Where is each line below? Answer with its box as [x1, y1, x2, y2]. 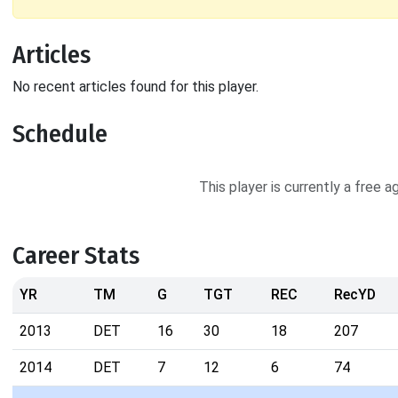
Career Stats [12, 241, 139, 271]
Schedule [12, 119, 107, 149]
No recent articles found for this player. [12, 78, 259, 96]
